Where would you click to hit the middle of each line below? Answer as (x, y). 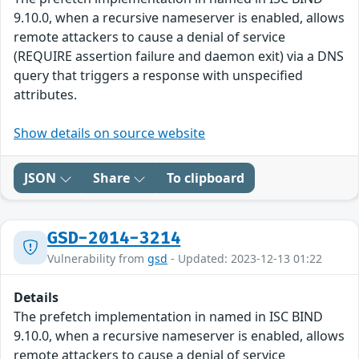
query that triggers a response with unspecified (158, 76)
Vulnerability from (97, 259)
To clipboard (206, 178)
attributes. (45, 95)
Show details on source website (109, 133)
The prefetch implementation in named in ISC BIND (168, 317)
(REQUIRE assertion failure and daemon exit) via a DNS (179, 56)
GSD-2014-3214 (114, 239)
